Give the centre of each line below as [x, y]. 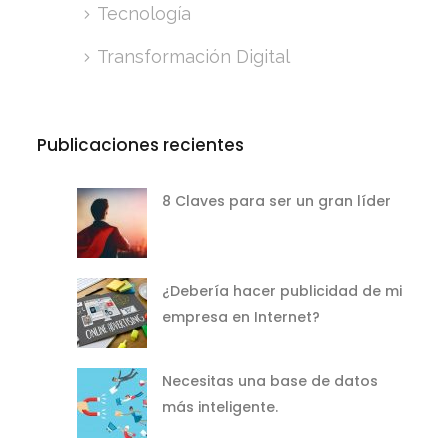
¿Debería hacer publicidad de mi [282, 290]
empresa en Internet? [241, 316]
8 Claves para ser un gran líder [277, 200]
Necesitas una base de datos [270, 380]
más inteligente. [220, 406]
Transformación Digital [194, 56]
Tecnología [144, 13]
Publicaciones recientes [141, 144]
